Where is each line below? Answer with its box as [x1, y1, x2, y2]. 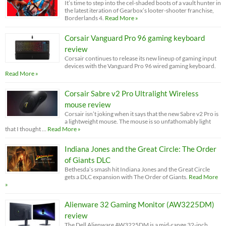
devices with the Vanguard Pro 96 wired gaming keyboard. [65, 62, 216, 70]
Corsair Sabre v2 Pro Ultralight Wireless [65, 89, 199, 98]
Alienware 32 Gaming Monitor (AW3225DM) [65, 200, 214, 209]
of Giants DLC [65, 155, 110, 165]
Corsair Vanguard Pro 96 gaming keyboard [65, 33, 205, 43]
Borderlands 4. [65, 14, 104, 22]
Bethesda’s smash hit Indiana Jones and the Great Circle [65, 165, 210, 174]
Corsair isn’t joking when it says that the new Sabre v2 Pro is [65, 110, 218, 118]
